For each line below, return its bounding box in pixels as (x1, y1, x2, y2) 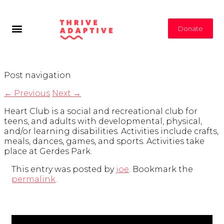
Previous (12, 88, 50, 98)
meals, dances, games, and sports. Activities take (4, 136, 204, 146)
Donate (178, 24, 203, 32)
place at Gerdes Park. (4, 146, 92, 156)
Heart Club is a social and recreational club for (4, 106, 197, 116)
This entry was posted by (11, 164, 116, 174)
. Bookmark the (129, 164, 193, 174)
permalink (11, 174, 55, 184)
